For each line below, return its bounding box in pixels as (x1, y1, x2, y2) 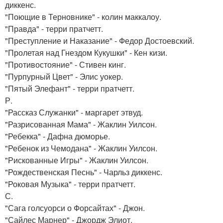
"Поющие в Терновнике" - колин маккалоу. (5, 11, 161, 22)
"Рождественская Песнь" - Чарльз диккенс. (5, 166, 162, 178)
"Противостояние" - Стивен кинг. (5, 59, 126, 70)
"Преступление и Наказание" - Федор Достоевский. (5, 35, 194, 46)
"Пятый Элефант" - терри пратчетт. (5, 83, 134, 94)
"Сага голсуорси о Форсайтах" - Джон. (5, 202, 145, 214)
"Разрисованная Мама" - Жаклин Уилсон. (5, 118, 157, 130)
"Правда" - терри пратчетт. (5, 23, 103, 34)
